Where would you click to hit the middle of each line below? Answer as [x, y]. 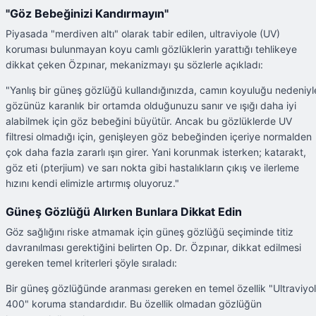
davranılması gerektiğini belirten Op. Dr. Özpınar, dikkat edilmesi [153, 247]
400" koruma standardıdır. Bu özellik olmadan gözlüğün [134, 304]
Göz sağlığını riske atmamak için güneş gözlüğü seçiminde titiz [150, 232]
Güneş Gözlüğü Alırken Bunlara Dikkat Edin [124, 212]
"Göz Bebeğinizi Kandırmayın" [87, 13]
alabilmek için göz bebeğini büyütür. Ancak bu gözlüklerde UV [149, 121]
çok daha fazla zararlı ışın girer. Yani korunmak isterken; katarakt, [156, 152]
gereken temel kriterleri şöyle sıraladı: [91, 263]
